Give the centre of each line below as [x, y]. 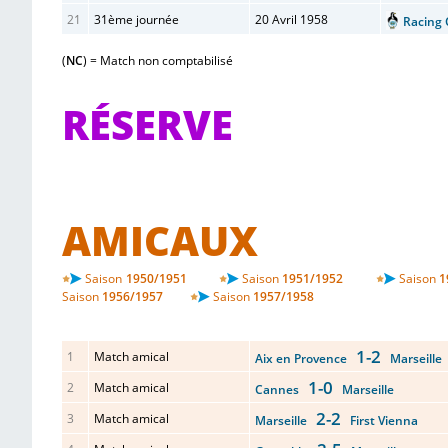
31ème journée [136, 19]
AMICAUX [160, 240]
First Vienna [379, 420]
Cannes [281, 389]
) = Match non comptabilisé [158, 60]
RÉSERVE [147, 124]
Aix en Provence [305, 358]
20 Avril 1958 [291, 19]
